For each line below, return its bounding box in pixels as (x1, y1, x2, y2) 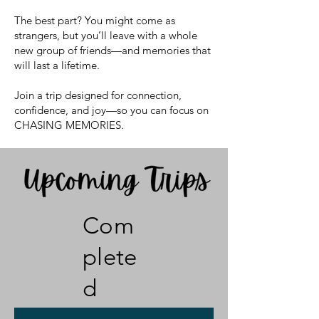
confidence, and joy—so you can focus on (14, 103, 209, 117)
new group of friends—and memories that (14, 43, 211, 58)
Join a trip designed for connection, (14, 88, 182, 103)
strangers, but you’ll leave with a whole (14, 28, 197, 43)
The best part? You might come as (14, 14, 175, 28)
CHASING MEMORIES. (14, 118, 124, 132)
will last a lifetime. (14, 58, 100, 73)
